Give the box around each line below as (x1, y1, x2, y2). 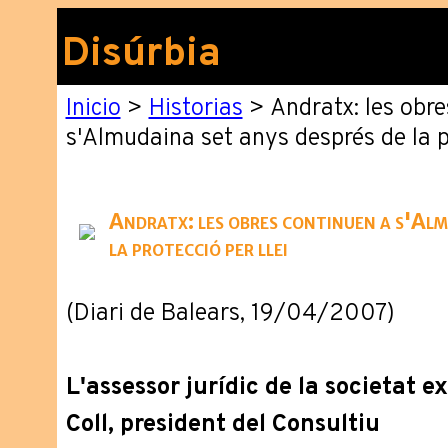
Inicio (65, 94, 121, 124)
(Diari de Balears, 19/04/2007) (65, 299, 395, 329)
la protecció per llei (108, 235, 288, 262)
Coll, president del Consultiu (65, 410, 380, 440)
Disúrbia (61, 30, 221, 80)
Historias (148, 94, 243, 124)
